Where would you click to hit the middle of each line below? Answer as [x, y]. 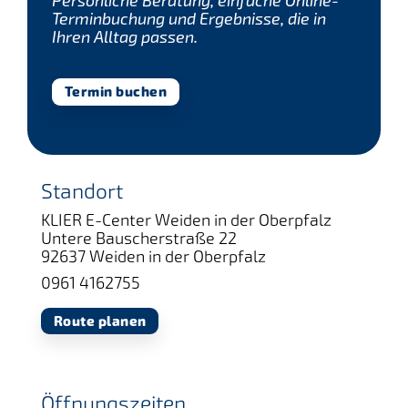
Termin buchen [115, 92]
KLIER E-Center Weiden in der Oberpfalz [186, 219]
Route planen [100, 321]
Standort [82, 190]
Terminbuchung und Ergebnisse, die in [189, 19]
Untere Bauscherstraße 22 [139, 237]
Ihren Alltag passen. [125, 37]
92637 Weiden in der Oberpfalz [153, 255]
